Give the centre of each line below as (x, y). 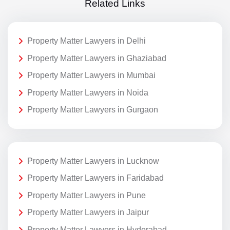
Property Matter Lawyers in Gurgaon (93, 110)
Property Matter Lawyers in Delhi (87, 41)
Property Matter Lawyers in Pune (87, 195)
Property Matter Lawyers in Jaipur (88, 213)
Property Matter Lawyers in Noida (88, 92)
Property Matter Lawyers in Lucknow (93, 161)
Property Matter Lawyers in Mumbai (91, 75)
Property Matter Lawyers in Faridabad (95, 178)
